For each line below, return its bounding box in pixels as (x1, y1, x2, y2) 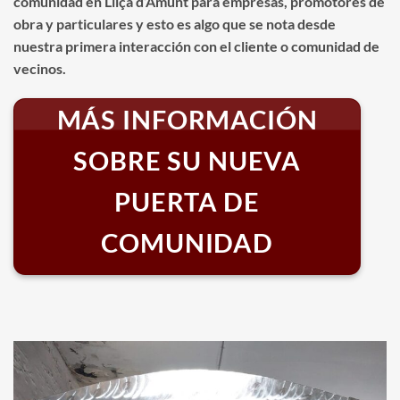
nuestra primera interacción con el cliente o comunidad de (13, 37, 379, 54)
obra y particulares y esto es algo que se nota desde (13, 14, 336, 32)
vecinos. (13, 59, 66, 77)
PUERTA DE (114, 186, 260, 217)
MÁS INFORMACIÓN (56, 104, 318, 135)
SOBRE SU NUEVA (73, 145, 302, 176)
